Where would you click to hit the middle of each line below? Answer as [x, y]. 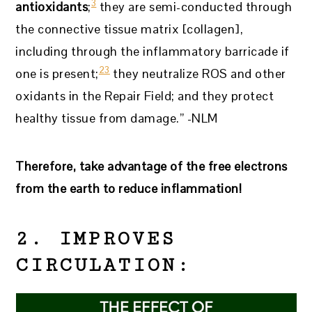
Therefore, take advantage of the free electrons [151, 166]
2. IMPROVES [96, 239]
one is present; [57, 74]
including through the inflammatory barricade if [153, 52]
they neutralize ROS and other [198, 74]
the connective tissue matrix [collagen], [130, 29]
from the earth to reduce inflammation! [129, 189]
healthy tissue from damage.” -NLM [117, 118]
